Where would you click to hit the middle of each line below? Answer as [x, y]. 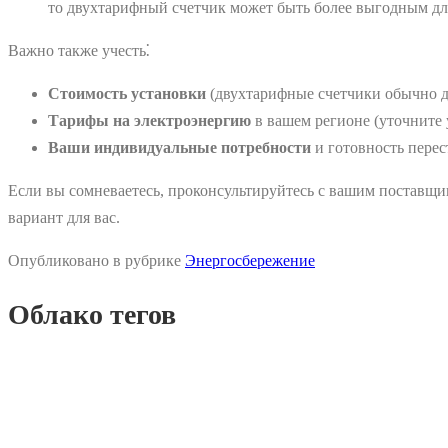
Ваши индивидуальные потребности [179, 147]
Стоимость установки [127, 93]
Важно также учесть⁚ [79, 50]
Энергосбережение [250, 260]
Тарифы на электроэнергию [149, 120]
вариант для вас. [64, 217]
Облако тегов [92, 315]
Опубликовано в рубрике [96, 260]
